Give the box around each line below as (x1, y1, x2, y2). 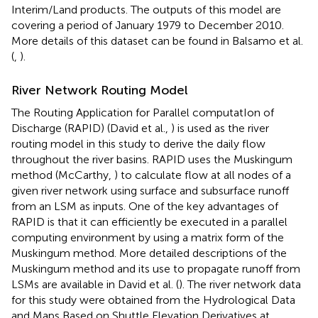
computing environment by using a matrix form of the (11, 230, 284, 244)
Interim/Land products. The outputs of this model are (11, 2, 281, 16)
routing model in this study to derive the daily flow (11, 136, 265, 150)
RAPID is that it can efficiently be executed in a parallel (11, 214, 287, 229)
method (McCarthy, (11, 168, 114, 182)
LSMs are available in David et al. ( (11, 277, 179, 291)
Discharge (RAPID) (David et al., (11, 121, 171, 135)
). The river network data (179, 277, 301, 291)
